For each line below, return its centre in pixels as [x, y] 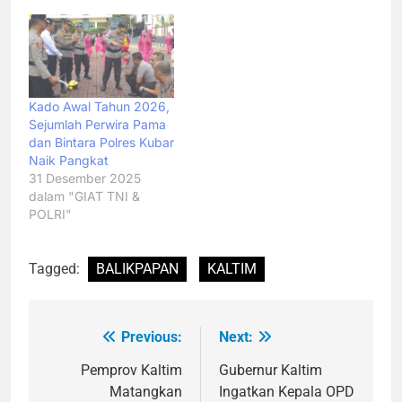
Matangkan [146, 391]
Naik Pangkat [69, 160]
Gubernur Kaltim [271, 370]
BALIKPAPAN [137, 268]
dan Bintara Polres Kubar [101, 142]
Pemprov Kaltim [131, 370]
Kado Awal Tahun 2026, [99, 106]
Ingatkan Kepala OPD [287, 391]
